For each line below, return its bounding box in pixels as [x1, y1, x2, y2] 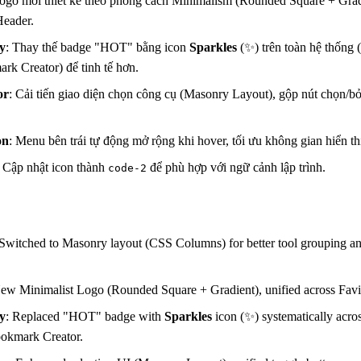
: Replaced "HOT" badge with [6, 309, 164, 323]
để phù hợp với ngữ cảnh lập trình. [147, 160, 326, 174]
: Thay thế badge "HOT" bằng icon [6, 39, 189, 54]
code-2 [108, 161, 147, 174]
